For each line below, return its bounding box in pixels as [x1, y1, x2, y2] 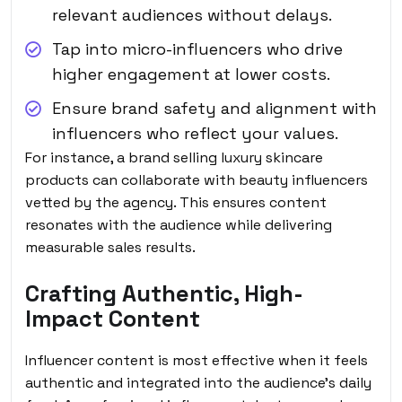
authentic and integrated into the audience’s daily [25, 372, 371, 392]
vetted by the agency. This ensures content [25, 192, 327, 212]
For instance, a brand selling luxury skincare [25, 147, 323, 167]
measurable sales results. [25, 237, 196, 257]
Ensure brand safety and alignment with [52, 97, 377, 118]
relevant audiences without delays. [52, 4, 332, 25]
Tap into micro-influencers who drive [52, 38, 343, 59]
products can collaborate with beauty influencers [25, 170, 368, 189]
